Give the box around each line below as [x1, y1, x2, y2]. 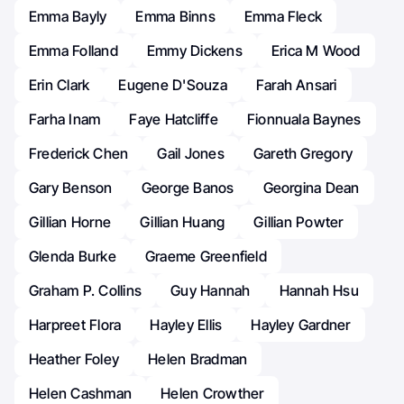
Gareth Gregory [252, 144, 353, 163]
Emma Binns [135, 7, 216, 26]
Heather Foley [29, 350, 120, 369]
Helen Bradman [148, 350, 248, 369]
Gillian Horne [29, 213, 112, 232]
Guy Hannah [170, 281, 251, 300]
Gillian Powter [253, 213, 344, 232]
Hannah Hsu [279, 281, 359, 300]
